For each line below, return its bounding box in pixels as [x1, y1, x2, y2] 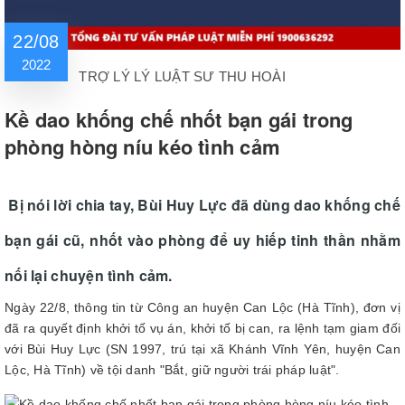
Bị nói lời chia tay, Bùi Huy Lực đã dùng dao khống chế [5, 194, 400, 215]
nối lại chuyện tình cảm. [5, 265, 173, 286]
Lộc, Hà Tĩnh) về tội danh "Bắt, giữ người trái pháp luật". [5, 363, 344, 377]
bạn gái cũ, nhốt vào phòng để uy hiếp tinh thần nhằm [5, 230, 400, 250]
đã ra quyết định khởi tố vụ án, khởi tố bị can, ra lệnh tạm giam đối [5, 321, 400, 335]
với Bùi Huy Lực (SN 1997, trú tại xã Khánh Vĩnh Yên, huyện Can [5, 342, 400, 356]
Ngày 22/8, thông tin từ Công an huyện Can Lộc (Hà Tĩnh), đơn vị [5, 300, 400, 315]
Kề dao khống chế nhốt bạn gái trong [5, 105, 353, 134]
